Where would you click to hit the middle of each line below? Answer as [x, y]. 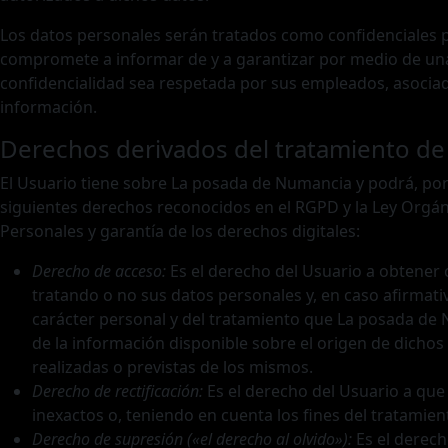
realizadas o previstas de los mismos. [172, 367]
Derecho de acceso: [99, 271]
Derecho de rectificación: [117, 391]
